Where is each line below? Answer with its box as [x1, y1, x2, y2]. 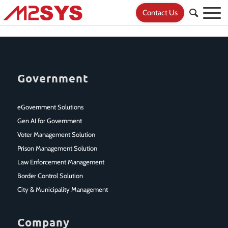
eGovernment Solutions [17, 102, 83, 111]
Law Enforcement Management [17, 157, 104, 166]
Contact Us [142, 8, 178, 17]
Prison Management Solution [17, 144, 97, 152]
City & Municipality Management [17, 185, 108, 193]
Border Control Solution [17, 171, 83, 180]
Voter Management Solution [17, 130, 95, 138]
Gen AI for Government [17, 116, 82, 125]
